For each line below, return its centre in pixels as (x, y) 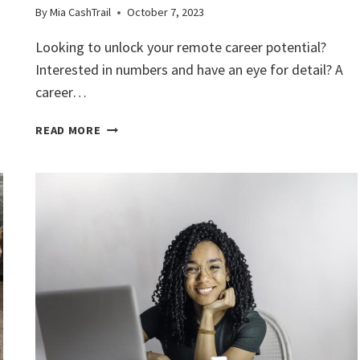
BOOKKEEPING (141, 256)
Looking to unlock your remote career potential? (181, 47)
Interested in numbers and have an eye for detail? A (190, 70)
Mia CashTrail (81, 12)
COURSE (123, 274)
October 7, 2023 (166, 12)
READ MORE (68, 131)
